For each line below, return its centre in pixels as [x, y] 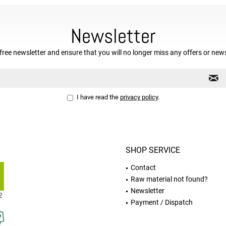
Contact [143, 167]
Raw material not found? [169, 179]
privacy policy [139, 97]
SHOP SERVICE [153, 150]
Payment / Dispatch [162, 202]
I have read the [97, 97]
